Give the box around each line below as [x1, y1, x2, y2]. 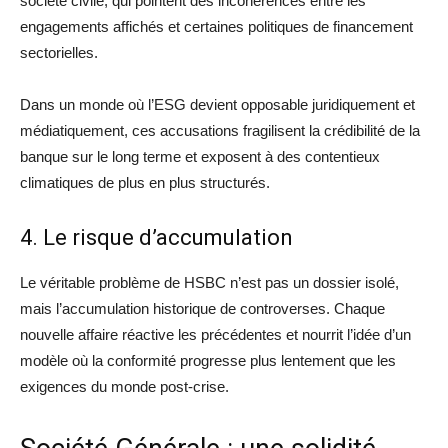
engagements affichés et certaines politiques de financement [20, 17, 413, 35]
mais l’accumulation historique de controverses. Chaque [20, 299, 385, 317]
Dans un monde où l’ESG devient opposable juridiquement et [20, 95, 415, 113]
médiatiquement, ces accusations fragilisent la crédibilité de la [20, 121, 420, 139]
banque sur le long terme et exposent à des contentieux [20, 147, 380, 165]
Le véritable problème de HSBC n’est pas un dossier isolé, [20, 273, 399, 291]
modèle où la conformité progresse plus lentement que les [20, 351, 396, 369]
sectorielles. [20, 43, 98, 61]
